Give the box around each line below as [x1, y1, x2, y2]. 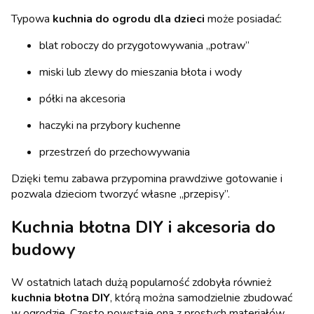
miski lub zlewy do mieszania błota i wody [39, 64, 242, 81]
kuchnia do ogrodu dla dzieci [53, 11, 205, 27]
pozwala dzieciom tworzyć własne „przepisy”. [11, 186, 230, 203]
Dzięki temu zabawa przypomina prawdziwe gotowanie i [11, 171, 282, 187]
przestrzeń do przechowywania [39, 144, 190, 161]
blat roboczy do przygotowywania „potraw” [39, 38, 250, 54]
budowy [11, 238, 76, 261]
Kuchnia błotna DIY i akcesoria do [11, 215, 275, 238]
